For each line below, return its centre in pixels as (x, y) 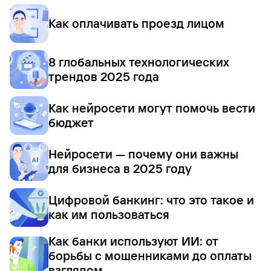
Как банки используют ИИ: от (133, 241)
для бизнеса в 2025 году (120, 168)
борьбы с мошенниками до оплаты (150, 256)
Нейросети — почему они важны (143, 154)
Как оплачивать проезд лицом (136, 23)
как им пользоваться (109, 214)
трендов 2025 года (104, 77)
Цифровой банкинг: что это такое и (151, 200)
